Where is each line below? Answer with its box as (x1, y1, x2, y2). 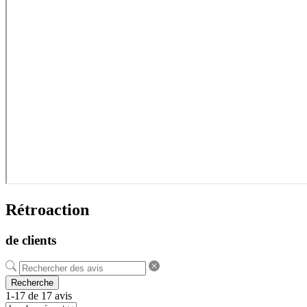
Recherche (11, 278, 53, 288)
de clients (5, 232, 56, 247)
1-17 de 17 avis (5, 290, 72, 302)
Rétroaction (5, 200, 89, 219)
